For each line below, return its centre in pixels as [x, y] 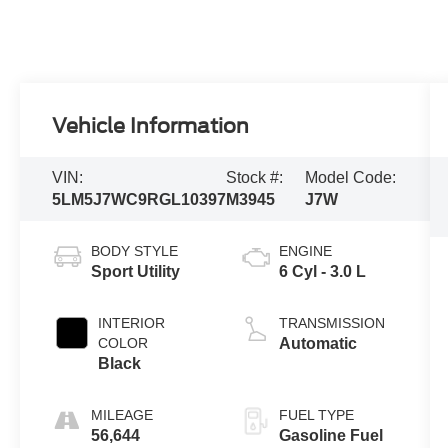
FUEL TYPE [316, 414]
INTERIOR [132, 322]
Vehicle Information [151, 125]
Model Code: [351, 177]
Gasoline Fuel [330, 435]
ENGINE [305, 250]
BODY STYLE [135, 250]
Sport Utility [136, 271]
